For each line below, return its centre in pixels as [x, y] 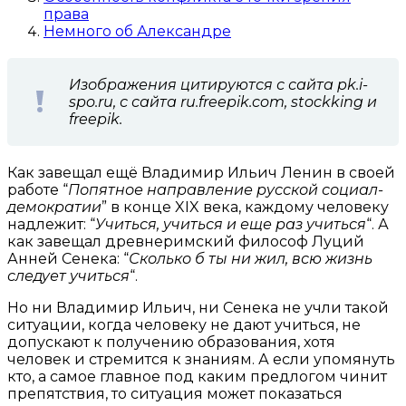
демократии [54, 207]
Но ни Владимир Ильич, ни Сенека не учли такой [198, 307]
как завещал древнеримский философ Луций [186, 241]
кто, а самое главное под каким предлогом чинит [197, 376]
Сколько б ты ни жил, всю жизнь [251, 258]
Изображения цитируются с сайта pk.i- [218, 84]
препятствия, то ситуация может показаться [175, 393]
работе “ [38, 189]
